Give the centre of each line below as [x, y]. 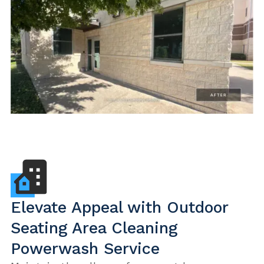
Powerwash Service [85, 248]
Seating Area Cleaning [94, 228]
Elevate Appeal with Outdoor [119, 207]
